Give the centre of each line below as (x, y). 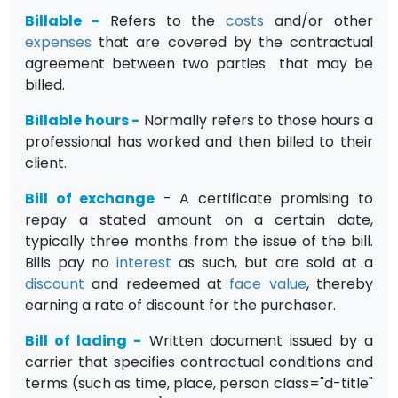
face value (268, 283)
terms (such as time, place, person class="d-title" (199, 383)
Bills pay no (71, 262)
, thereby (339, 283)
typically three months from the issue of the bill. (199, 241)
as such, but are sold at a (272, 262)
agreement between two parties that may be (199, 63)
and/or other (318, 20)
